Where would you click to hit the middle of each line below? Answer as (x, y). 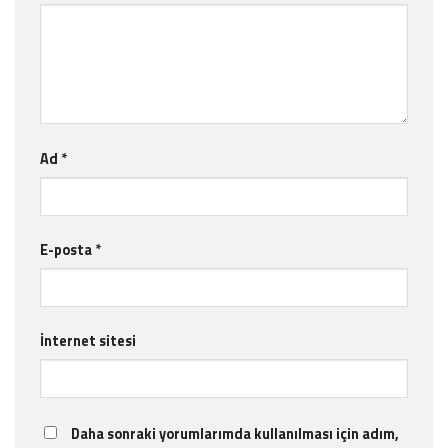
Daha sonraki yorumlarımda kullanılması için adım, (235, 434)
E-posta (67, 250)
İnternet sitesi (88, 341)
